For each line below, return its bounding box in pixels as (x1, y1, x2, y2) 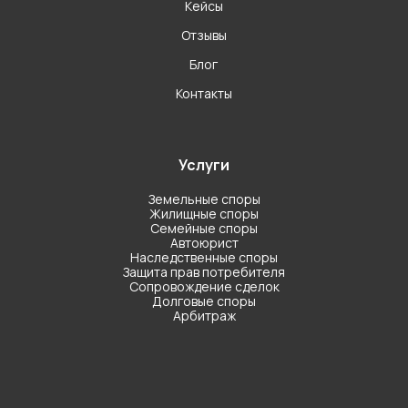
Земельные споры (148, 189, 260, 208)
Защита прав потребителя (123, 262, 285, 280)
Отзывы (181, 25, 227, 44)
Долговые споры (152, 291, 256, 310)
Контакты (176, 84, 232, 102)
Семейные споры (150, 219, 258, 237)
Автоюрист (169, 233, 239, 251)
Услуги (178, 154, 229, 175)
